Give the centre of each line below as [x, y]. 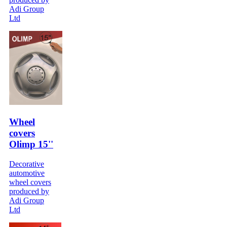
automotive [27, 173]
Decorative [27, 164]
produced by [29, 191]
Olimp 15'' [31, 144]
